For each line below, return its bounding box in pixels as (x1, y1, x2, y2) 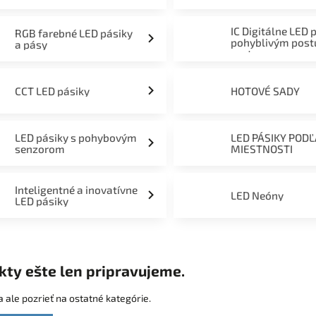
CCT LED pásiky (14, 85, 90, 97)
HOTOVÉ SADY (231, 85, 300, 97)
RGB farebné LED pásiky (14, 27, 133, 39)
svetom (231, 47, 269, 60)
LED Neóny (231, 189, 284, 202)
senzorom (14, 142, 65, 155)
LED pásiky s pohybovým (14, 131, 137, 144)
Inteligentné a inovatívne (14, 183, 138, 196)
